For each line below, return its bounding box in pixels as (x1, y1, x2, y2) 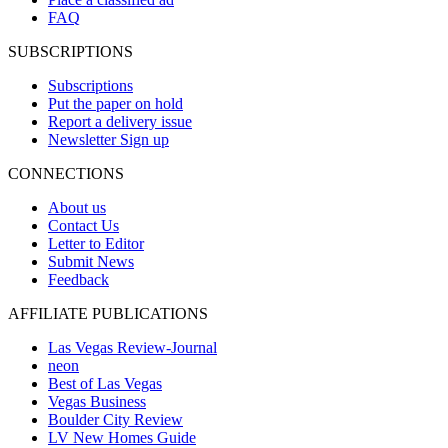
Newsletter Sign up (48, 130, 169, 148)
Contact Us (48, 216, 119, 234)
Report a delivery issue (48, 112, 192, 130)
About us (48, 198, 106, 216)
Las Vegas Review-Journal (48, 338, 217, 356)
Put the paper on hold (48, 94, 183, 112)
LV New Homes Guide (48, 428, 196, 446)
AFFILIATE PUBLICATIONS (8, 304, 208, 322)
